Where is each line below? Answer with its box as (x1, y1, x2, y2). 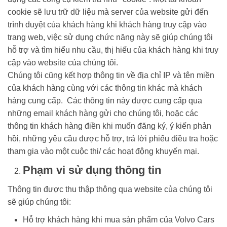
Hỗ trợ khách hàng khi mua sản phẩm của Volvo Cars (23, 215, 214, 224)
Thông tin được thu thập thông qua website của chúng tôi (8, 185, 212, 194)
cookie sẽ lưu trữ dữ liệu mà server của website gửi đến (8, 8, 208, 17)
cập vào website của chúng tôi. (8, 58, 118, 67)
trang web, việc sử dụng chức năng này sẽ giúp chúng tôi (8, 33, 213, 42)
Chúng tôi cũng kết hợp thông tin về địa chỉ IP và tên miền (8, 71, 214, 80)
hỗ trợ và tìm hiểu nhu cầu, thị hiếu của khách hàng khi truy (8, 46, 218, 55)
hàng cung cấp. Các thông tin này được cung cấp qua (8, 96, 202, 105)
